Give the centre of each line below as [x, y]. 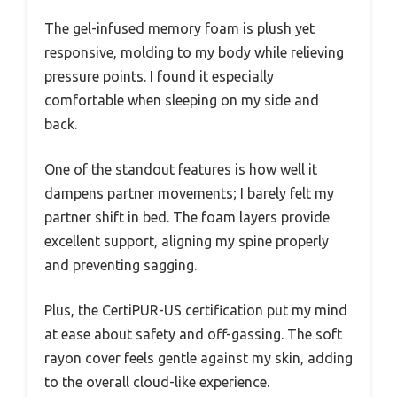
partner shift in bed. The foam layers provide [187, 217]
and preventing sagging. [121, 265]
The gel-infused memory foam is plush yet [179, 28]
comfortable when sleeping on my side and [182, 100]
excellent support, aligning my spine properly [187, 241]
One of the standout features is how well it [181, 169]
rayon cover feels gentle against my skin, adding [198, 358]
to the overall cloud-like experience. [157, 381]
